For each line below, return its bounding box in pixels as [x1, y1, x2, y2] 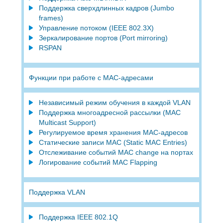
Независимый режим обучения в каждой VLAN [38, 98, 191, 107]
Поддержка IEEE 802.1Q [38, 213, 118, 221]
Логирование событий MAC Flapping [38, 158, 157, 166]
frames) [38, 13, 63, 22]
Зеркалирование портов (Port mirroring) [38, 33, 168, 42]
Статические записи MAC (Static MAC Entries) [38, 138, 187, 146]
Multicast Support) [38, 118, 96, 126]
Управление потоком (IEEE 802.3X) [38, 23, 154, 32]
